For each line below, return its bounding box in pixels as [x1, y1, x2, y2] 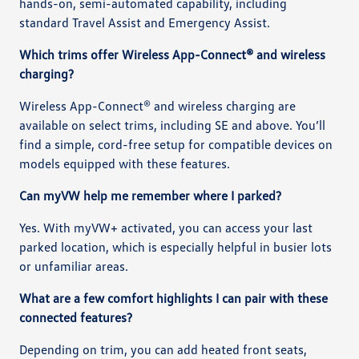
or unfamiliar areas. [19, 257, 129, 274]
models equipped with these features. [19, 155, 231, 171]
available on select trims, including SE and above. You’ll [19, 116, 326, 133]
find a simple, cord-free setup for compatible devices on [19, 135, 333, 152]
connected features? [19, 309, 133, 325]
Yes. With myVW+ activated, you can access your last [19, 219, 313, 236]
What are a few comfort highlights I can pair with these [19, 289, 329, 306]
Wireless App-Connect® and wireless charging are [19, 97, 296, 114]
